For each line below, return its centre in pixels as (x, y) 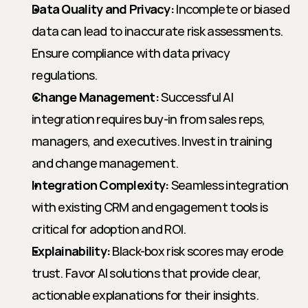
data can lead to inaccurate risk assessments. (157, 31)
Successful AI (196, 97)
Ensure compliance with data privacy (131, 53)
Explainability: (71, 251)
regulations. (65, 75)
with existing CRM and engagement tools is (150, 207)
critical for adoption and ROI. (109, 229)
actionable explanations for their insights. (145, 295)
